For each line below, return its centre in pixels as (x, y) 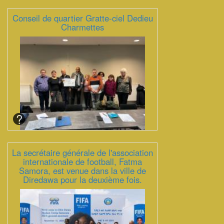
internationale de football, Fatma (82, 162)
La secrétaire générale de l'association (82, 153)
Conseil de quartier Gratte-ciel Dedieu (82, 18)
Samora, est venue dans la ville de (82, 171)
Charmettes (82, 27)
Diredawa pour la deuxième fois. (82, 180)
